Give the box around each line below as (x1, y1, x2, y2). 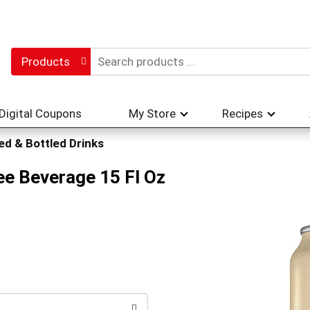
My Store (129, 107, 176, 120)
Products (21, 55, 70, 69)
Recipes (222, 107, 263, 120)
